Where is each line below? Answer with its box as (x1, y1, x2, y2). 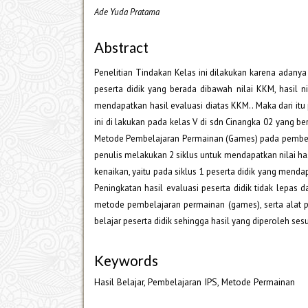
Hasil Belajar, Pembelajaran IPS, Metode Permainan (94, 276, 295, 289)
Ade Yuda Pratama (94, 6, 159, 19)
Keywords (94, 252, 158, 269)
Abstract (94, 38, 148, 56)
